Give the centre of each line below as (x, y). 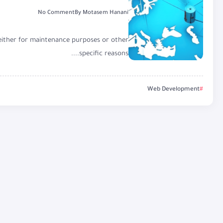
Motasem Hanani (106, 13)
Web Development (173, 89)
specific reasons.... (104, 54)
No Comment (56, 13)
